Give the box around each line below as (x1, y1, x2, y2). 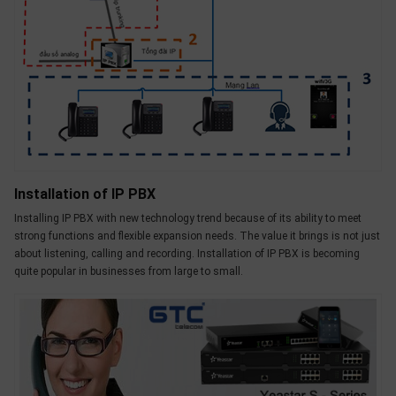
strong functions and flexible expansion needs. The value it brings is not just (14, 229, 380, 242)
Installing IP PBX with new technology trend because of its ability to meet (14, 211, 362, 225)
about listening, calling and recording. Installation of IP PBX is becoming (14, 247, 360, 260)
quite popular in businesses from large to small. (14, 264, 243, 278)
